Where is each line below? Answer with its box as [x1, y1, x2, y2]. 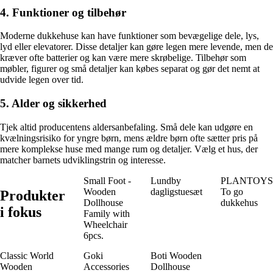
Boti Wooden [151, 250, 202, 261]
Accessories [83, 261, 129, 272]
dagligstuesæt [151, 186, 202, 197]
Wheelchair [83, 219, 127, 230]
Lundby [151, 175, 181, 186]
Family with [83, 208, 130, 219]
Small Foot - [83, 175, 131, 186]
